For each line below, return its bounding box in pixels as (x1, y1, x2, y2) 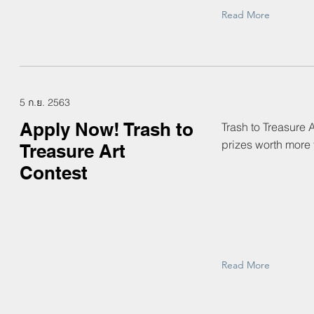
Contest (20, 162, 88, 184)
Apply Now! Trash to (20, 118, 193, 140)
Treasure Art (20, 140, 125, 162)
